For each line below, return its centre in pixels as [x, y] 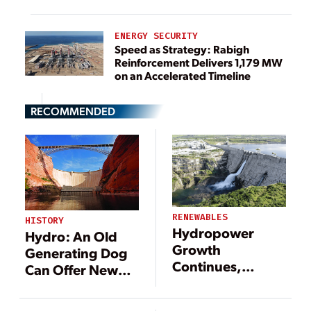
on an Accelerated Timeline [183, 76]
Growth [197, 249]
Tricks [43, 286]
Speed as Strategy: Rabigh [164, 49]
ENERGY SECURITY [156, 36]
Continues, [207, 266]
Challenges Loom [227, 299]
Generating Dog [76, 252]
